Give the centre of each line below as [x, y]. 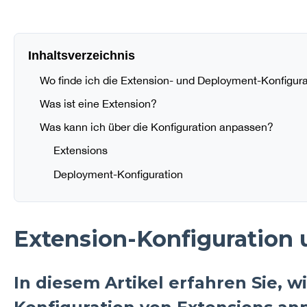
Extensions [80, 150]
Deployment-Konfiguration [118, 174]
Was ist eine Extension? [98, 104]
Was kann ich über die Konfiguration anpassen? [156, 127]
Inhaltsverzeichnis [81, 55]
